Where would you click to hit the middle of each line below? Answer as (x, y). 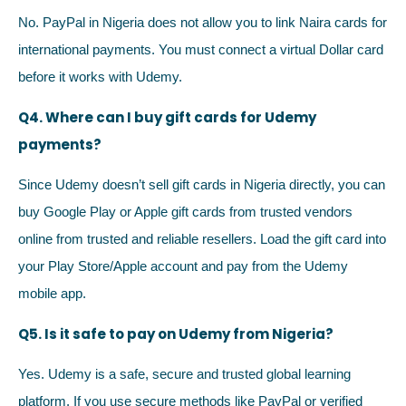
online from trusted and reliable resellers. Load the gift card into (202, 239)
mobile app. (52, 294)
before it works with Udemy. (100, 77)
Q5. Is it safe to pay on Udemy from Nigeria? (176, 333)
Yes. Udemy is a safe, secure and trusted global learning (184, 373)
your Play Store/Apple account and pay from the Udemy (183, 266)
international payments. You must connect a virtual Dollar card (201, 50)
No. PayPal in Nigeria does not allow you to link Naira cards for (203, 23)
